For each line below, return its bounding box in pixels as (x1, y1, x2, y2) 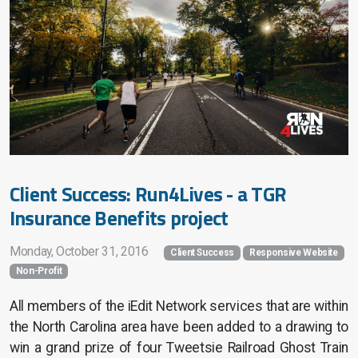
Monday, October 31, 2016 (10, 244, 149, 260)
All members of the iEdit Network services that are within (10, 298, 348, 315)
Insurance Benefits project (10, 202, 229, 234)
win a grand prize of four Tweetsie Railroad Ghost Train (10, 340, 348, 356)
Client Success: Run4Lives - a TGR (10, 178, 287, 210)
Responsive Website (249, 247, 338, 259)
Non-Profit (15, 265, 62, 277)
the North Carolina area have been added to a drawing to (10, 319, 348, 336)
